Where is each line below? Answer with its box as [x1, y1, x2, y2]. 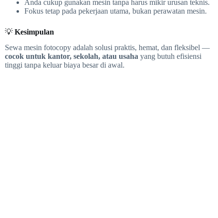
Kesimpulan [15, 27, 54, 36]
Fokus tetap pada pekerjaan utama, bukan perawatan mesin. [24, 6, 207, 15]
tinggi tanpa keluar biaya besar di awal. [5, 61, 125, 70]
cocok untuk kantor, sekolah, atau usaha [5, 52, 138, 61]
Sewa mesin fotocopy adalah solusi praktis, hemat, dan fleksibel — [5, 43, 210, 52]
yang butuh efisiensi [138, 52, 201, 61]
